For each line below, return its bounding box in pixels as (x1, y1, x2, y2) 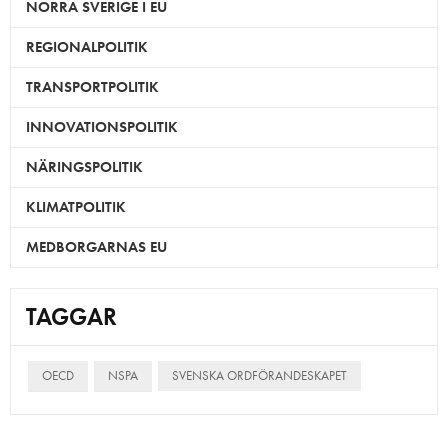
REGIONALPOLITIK (26, 36, 148, 57)
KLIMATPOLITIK (26, 196, 126, 217)
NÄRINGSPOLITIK (26, 156, 143, 177)
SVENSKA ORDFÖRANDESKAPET (172, 366, 347, 384)
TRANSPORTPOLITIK (26, 76, 159, 97)
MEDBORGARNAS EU (26, 236, 167, 257)
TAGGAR (26, 300, 117, 332)
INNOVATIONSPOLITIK (26, 116, 178, 137)
